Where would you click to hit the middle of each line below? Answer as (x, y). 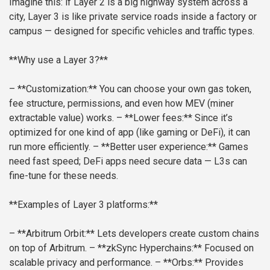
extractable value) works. (61, 118)
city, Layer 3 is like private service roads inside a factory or (133, 17)
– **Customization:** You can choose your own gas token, (130, 89)
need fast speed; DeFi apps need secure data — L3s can (128, 162)
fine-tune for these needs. (64, 176)
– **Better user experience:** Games (169, 147)
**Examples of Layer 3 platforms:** (83, 205)
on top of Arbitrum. (48, 248)
